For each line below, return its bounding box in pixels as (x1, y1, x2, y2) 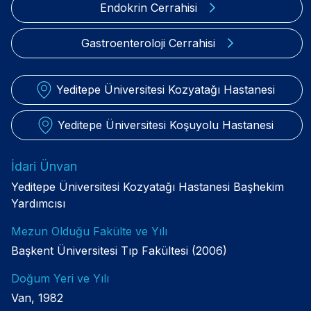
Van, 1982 (11, 290, 63, 305)
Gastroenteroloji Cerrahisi (81, 35, 215, 50)
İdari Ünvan (11, 158, 77, 174)
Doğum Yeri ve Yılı (11, 271, 109, 285)
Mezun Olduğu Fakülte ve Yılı (11, 224, 167, 238)
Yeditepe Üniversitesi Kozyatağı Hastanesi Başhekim (11, 179, 284, 194)
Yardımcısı (11, 196, 65, 210)
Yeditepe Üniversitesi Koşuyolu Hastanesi (58, 117, 274, 132)
